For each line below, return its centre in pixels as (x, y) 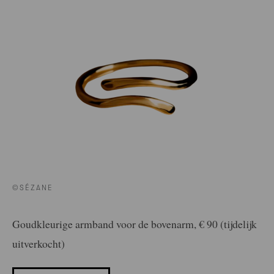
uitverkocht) (39, 244)
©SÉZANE (33, 188)
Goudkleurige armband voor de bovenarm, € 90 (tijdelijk (135, 224)
